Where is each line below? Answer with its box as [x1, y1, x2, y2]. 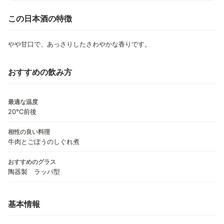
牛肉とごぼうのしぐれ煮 [8, 137, 79, 145]
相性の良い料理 [8, 127, 50, 135]
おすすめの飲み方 [8, 66, 72, 77]
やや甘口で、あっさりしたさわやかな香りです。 [8, 39, 151, 48]
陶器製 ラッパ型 [8, 167, 60, 175]
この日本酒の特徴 [8, 13, 72, 23]
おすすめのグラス [8, 157, 56, 165]
